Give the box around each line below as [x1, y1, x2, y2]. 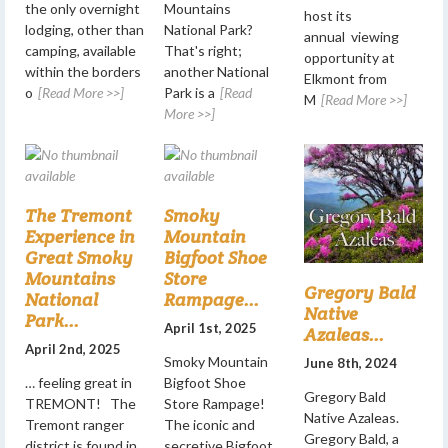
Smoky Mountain [164, 353, 269, 371]
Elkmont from [303, 69, 387, 87]
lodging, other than [25, 21, 144, 39]
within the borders [25, 63, 141, 81]
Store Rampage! [164, 395, 266, 413]
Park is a [164, 84, 216, 102]
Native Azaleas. [303, 409, 399, 427]
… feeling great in [25, 374, 132, 392]
